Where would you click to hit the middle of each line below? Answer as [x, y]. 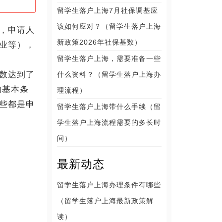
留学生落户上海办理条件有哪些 [109, 185]
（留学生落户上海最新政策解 [106, 201]
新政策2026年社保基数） [100, 42]
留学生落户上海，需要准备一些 [109, 58]
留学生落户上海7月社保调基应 [108, 10]
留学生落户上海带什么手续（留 [109, 107]
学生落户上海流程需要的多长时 [109, 122]
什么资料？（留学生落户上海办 [109, 74]
